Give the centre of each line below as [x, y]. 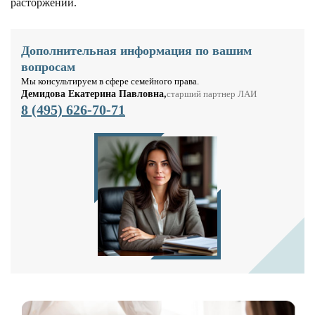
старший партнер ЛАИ [212, 94]
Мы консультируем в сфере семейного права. [110, 81]
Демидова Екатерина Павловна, [94, 94]
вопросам [48, 67]
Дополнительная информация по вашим [136, 51]
